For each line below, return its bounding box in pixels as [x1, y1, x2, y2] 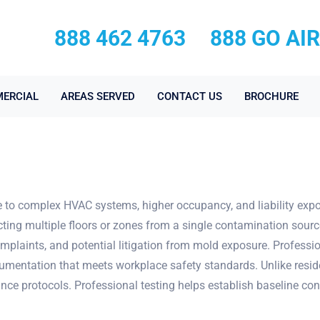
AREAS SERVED [61, 90, 135, 103]
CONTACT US [157, 90, 222, 103]
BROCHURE [244, 90, 299, 103]
